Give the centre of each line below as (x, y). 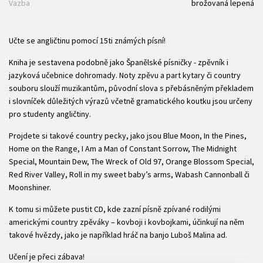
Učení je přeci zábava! (47, 256)
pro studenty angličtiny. (50, 114)
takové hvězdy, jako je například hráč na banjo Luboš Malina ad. (118, 235)
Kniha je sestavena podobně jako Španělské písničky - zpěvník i (119, 62)
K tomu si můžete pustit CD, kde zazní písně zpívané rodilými (115, 209)
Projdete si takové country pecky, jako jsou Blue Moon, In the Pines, (128, 135)
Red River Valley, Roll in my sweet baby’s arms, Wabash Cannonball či (129, 174)
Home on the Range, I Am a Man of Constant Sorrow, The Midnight (123, 148)
